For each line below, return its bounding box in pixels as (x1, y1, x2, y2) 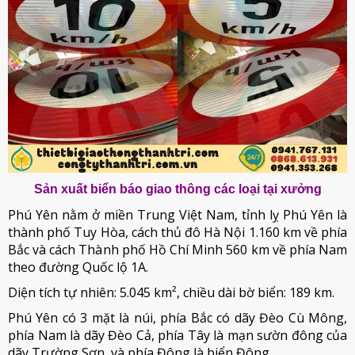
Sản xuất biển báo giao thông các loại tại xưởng (33, 182, 322, 196)
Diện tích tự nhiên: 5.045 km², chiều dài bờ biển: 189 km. (8, 284, 334, 301)
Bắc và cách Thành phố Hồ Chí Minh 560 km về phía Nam (8, 241, 347, 258)
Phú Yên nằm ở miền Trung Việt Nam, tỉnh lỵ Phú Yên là (8, 206, 347, 223)
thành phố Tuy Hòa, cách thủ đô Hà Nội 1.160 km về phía (8, 223, 347, 241)
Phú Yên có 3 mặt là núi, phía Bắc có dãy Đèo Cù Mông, (8, 309, 347, 326)
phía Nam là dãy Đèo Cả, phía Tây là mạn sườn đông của (8, 326, 347, 344)
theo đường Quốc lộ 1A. (8, 258, 148, 276)
